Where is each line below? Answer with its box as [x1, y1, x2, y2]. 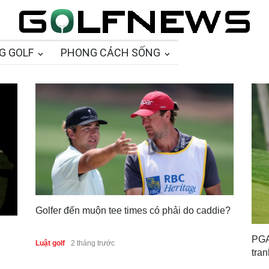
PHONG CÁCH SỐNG [61, 46, 160, 59]
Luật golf [35, 238, 65, 247]
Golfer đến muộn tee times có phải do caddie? [35, 205, 231, 216]
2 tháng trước [71, 238, 115, 247]
